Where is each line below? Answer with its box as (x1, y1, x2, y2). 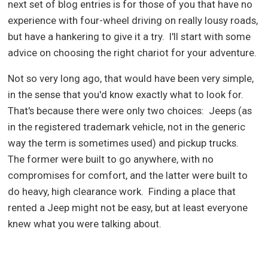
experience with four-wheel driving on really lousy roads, (8, 14, 258, 26)
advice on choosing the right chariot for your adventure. (8, 46, 257, 59)
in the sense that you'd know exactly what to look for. (8, 89, 244, 101)
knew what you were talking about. (8, 218, 162, 230)
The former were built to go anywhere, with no (8, 153, 214, 166)
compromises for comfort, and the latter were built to (8, 169, 248, 182)
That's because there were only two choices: (8, 105, 205, 117)
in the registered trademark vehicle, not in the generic (8, 121, 246, 133)
